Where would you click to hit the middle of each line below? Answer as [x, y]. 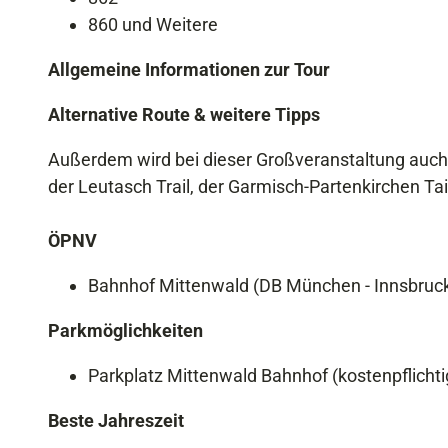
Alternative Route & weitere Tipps [184, 114]
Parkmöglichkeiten [125, 330]
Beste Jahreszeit [116, 420]
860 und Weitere [153, 24]
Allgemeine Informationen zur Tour [189, 69]
